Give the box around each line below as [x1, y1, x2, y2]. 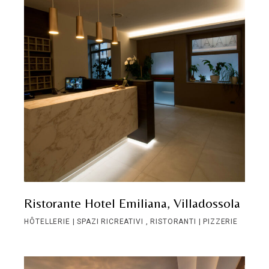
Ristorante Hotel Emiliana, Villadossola [24, 195, 241, 211]
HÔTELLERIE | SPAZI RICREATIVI [24, 217, 146, 226]
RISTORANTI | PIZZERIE [150, 217, 238, 226]
